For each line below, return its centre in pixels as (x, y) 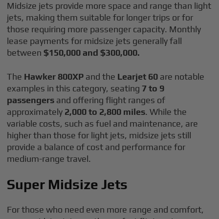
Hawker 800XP (54, 77)
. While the (166, 112)
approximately (36, 112)
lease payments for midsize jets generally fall (95, 41)
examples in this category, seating (74, 88)
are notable (182, 77)
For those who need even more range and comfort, (106, 209)
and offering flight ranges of (111, 100)
